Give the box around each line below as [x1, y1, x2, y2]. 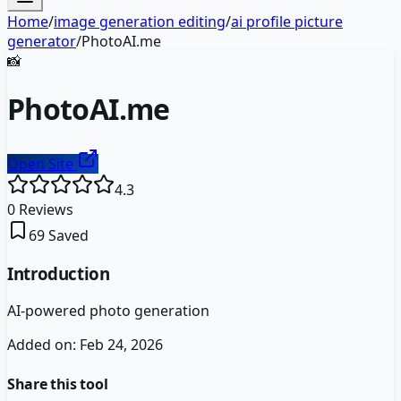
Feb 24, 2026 [80, 335, 163, 355]
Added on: [7, 335, 80, 355]
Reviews [15, 199, 73, 219]
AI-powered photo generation [7, 301, 209, 321]
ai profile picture [231, 12, 343, 31]
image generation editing [54, 12, 226, 31]
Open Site [7, 153, 77, 174]
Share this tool [7, 373, 108, 394]
